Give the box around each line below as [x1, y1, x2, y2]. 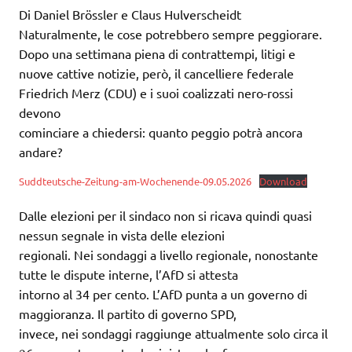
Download [258, 174, 307, 188]
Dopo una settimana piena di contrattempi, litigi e [19, 45, 295, 61]
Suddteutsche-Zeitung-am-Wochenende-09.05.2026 [19, 174, 251, 188]
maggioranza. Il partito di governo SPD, [19, 306, 236, 322]
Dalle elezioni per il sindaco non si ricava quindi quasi [19, 207, 312, 224]
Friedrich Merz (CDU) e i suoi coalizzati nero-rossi [19, 84, 293, 101]
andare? [19, 143, 62, 159]
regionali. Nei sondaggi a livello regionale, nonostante [19, 247, 318, 263]
